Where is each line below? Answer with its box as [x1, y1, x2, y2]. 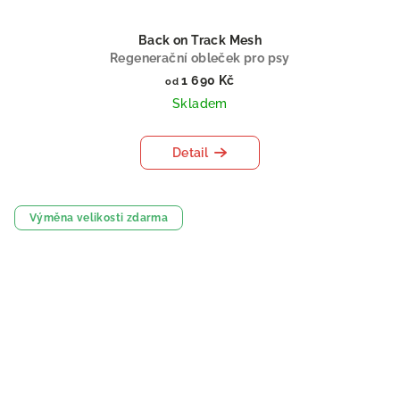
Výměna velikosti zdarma [29, 211, 169, 224]
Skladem [172, 96, 228, 111]
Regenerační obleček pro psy [110, 50, 290, 65]
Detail [171, 145, 209, 160]
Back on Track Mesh [137, 32, 262, 47]
